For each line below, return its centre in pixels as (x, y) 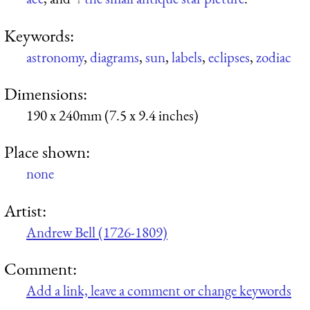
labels (187, 57)
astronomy (55, 57)
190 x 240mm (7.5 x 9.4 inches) (112, 116)
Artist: (25, 210)
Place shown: (47, 152)
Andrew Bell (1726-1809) (97, 232)
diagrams (115, 57)
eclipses (229, 57)
